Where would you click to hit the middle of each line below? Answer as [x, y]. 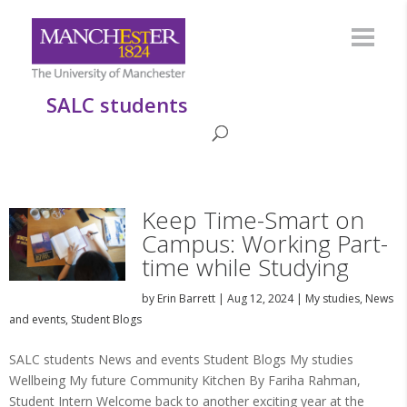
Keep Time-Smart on [253, 220]
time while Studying [245, 267]
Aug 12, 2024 [260, 298]
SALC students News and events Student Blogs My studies [181, 359]
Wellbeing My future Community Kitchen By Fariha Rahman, [185, 380]
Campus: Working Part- [264, 243]
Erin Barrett [186, 298]
